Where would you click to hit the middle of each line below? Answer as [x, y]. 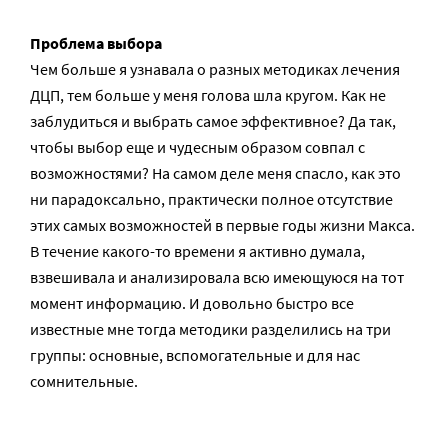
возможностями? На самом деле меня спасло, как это [215, 173]
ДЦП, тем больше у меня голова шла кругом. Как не [208, 95]
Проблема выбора [96, 43]
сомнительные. [84, 381]
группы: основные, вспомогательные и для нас [195, 355]
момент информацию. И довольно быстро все [192, 303]
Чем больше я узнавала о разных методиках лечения [215, 69]
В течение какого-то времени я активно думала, [197, 251]
